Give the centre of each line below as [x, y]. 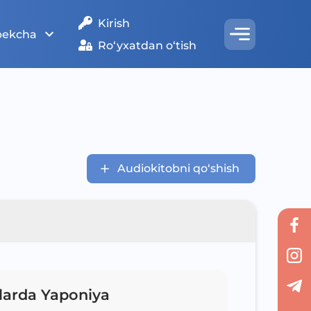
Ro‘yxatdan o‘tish [147, 45]
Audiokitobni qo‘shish [178, 168]
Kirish [114, 23]
